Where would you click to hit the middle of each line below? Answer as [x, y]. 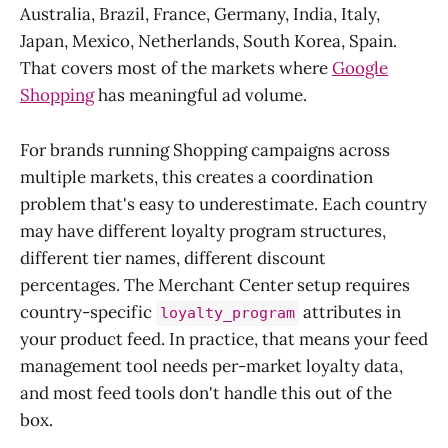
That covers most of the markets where [176, 68]
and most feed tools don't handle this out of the [206, 392]
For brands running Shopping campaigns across [205, 149]
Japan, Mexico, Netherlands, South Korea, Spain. [208, 41]
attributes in [350, 311]
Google [360, 68]
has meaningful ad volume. [200, 95]
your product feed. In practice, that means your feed [224, 338]
